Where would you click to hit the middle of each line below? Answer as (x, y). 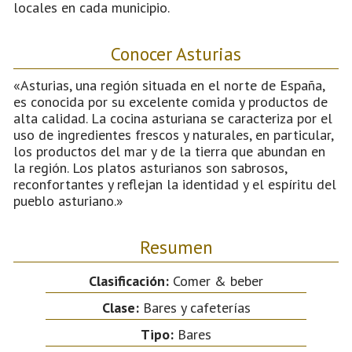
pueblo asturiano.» (68, 200)
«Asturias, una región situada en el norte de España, (169, 85)
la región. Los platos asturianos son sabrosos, (150, 167)
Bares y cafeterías (194, 307)
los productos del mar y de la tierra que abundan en (169, 151)
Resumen (176, 246)
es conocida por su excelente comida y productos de (170, 101)
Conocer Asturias (176, 53)
